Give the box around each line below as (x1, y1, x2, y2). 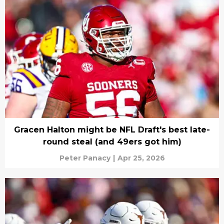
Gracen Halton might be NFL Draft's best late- (14, 124, 210, 134)
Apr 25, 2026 (117, 153, 165, 162)
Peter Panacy (59, 153, 110, 162)
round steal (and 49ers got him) (42, 136, 181, 146)
